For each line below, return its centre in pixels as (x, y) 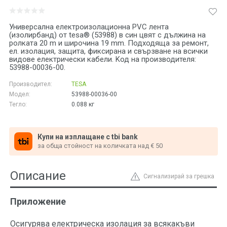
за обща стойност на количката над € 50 (100, 146)
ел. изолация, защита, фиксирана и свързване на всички (108, 51)
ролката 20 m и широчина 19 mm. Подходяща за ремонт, (109, 43)
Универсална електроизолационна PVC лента (89, 27)
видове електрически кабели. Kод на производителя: (103, 60)
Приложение (38, 201)
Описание (38, 176)
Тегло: (18, 105)
